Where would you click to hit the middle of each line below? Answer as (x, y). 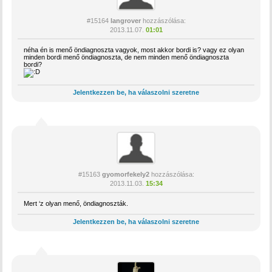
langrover (125, 21)
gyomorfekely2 (125, 175)
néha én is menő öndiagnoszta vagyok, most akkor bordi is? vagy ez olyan (134, 50)
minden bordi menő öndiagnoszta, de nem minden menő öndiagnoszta (127, 57)
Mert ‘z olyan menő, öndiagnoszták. (76, 204)
